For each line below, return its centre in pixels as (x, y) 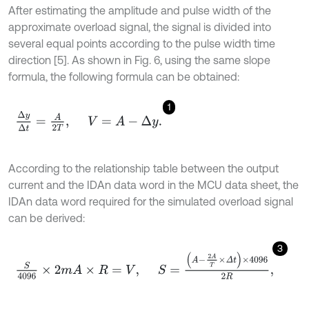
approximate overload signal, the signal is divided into (140, 27)
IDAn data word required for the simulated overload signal (151, 201)
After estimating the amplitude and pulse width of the (140, 11)
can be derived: (47, 218)
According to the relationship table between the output (143, 168)
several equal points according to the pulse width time (142, 44)
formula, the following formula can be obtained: (124, 77)
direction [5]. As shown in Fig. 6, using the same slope (139, 60)
